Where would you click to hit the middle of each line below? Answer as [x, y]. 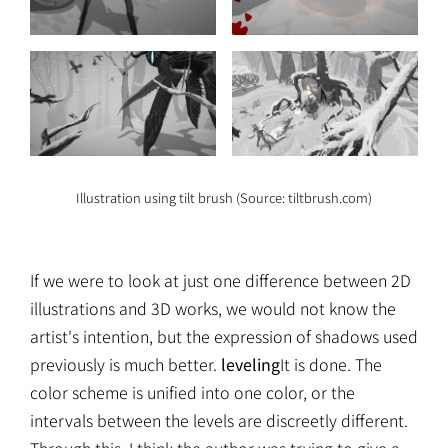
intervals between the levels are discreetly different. [219, 420]
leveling [250, 364]
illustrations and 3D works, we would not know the [213, 308]
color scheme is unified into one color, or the [192, 392]
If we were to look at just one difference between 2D [220, 280]
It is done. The [331, 364]
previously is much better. [125, 364]
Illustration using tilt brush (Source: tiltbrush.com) [224, 198]
